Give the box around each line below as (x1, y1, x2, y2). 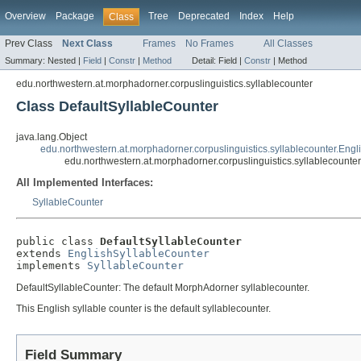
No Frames (185, 38, 234, 50)
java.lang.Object (16, 131, 87, 143)
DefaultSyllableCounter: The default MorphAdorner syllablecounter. (16, 282, 309, 294)
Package (56, 10, 94, 22)
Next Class (62, 38, 113, 50)
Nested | (48, 56, 83, 66)
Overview (5, 10, 46, 22)
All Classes (263, 38, 313, 50)
